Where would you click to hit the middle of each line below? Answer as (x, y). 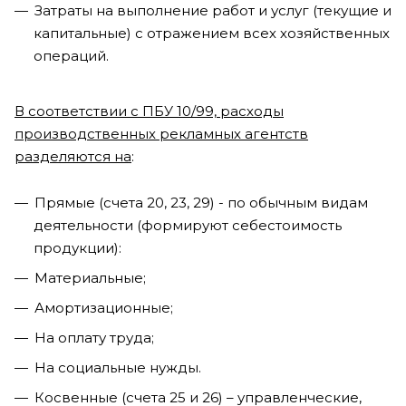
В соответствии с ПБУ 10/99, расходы (149, 111)
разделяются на (73, 156)
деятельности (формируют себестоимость (188, 225)
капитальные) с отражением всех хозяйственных (212, 33)
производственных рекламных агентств (161, 134)
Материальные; (90, 278)
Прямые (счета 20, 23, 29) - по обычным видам (201, 203)
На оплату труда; (94, 338)
